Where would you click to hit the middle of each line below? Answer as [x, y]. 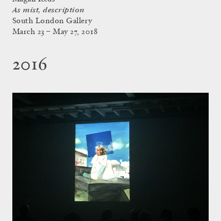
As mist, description [49, 10]
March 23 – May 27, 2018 [55, 32]
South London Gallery [52, 21]
